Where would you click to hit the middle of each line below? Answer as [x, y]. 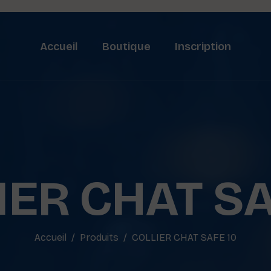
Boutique [126, 46]
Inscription [203, 46]
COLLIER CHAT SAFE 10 [184, 237]
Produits [99, 237]
